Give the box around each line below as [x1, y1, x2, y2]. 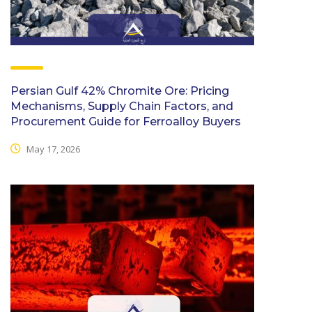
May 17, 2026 [24, 143, 80, 156]
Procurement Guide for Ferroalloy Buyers [10, 114, 241, 128]
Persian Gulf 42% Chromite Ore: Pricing [10, 84, 229, 97]
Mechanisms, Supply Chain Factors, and [10, 99, 233, 113]
